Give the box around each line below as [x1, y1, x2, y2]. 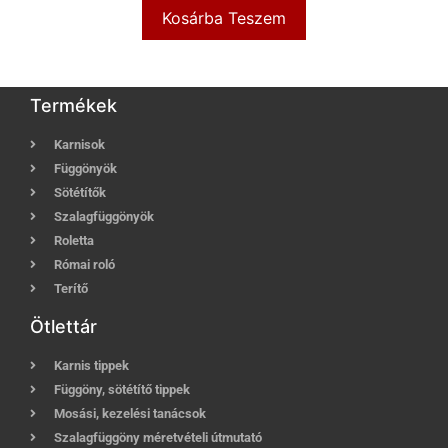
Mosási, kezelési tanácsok [54, 406, 206, 422]
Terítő [54, 281, 88, 297]
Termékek [30, 95, 117, 117]
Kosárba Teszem [162, 8, 286, 29]
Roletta [54, 233, 94, 249]
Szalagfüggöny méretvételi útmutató [54, 430, 262, 446]
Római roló [54, 257, 115, 273]
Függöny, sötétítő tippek [54, 382, 190, 398]
